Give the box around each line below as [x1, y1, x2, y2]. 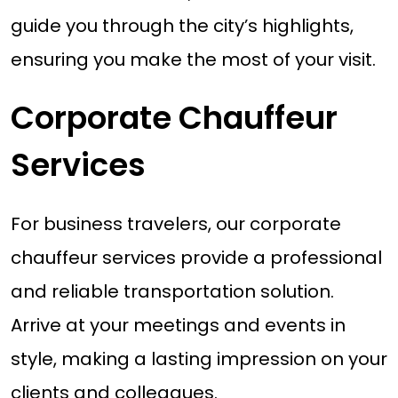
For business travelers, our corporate [10, 211, 341, 237]
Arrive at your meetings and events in [10, 313, 346, 338]
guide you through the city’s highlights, [10, 12, 354, 38]
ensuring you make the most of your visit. [10, 46, 376, 72]
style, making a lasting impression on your [10, 346, 387, 372]
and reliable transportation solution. [10, 279, 334, 305]
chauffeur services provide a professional [10, 245, 382, 271]
